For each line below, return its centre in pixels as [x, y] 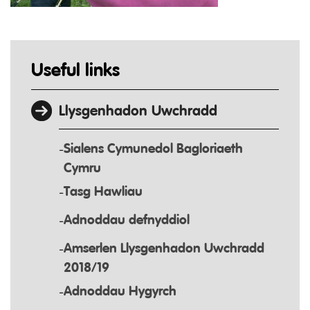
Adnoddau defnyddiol [127, 220]
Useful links [75, 71]
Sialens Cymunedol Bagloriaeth [153, 149]
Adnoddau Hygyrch [120, 292]
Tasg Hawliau [103, 192]
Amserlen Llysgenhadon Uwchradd [164, 249]
